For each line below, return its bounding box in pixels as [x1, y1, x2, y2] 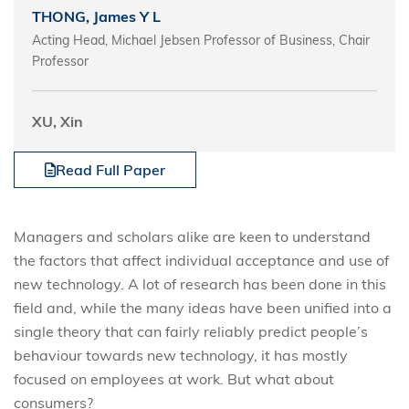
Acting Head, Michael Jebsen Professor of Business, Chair [32, 32, 370, 48]
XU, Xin [32, 112, 83, 131]
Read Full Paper [56, 161, 165, 179]
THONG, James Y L [32, 7, 161, 26]
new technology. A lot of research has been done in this [14, 275, 386, 293]
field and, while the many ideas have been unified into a [14, 299, 392, 317]
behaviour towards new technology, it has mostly [14, 346, 348, 364]
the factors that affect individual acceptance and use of [14, 251, 389, 269]
